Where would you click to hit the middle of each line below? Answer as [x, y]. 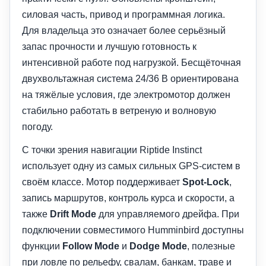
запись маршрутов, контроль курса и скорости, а [128, 198]
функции [42, 246]
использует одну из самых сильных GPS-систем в [131, 166]
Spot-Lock [206, 182]
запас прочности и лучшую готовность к [109, 46]
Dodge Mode [158, 246]
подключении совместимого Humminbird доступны [133, 230]
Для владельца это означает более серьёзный [124, 30]
